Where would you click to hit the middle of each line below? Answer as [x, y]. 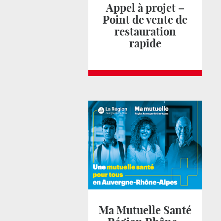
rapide [145, 43]
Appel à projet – [145, 8]
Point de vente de [145, 20]
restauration [145, 32]
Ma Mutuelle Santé [145, 210]
